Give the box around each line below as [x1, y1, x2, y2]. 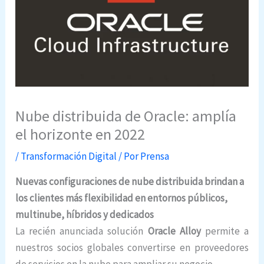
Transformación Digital [21, 150, 117, 163]
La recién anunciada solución [15, 225, 148, 238]
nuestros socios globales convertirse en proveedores [15, 241, 249, 255]
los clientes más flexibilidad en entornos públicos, [15, 192, 228, 205]
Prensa [140, 150, 170, 163]
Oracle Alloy [147, 225, 201, 238]
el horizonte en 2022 [15, 124, 146, 144]
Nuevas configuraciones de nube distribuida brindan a [15, 175, 245, 189]
